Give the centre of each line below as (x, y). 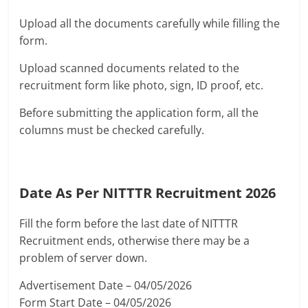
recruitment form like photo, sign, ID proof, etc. (142, 86)
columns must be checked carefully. (112, 130)
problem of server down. (84, 258)
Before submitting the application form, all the (139, 113)
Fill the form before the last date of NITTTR (129, 224)
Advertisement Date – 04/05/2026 (106, 286)
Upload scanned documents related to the (130, 68)
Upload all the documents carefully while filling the (150, 24)
